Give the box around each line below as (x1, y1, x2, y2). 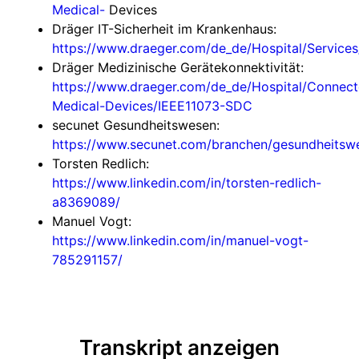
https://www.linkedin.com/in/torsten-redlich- (52, 175, 321, 191)
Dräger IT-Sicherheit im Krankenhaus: (52, 21, 276, 37)
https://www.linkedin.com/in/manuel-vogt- (52, 232, 309, 248)
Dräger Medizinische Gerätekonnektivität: (52, 59, 304, 75)
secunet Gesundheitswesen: (52, 117, 220, 133)
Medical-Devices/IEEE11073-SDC (52, 98, 252, 114)
